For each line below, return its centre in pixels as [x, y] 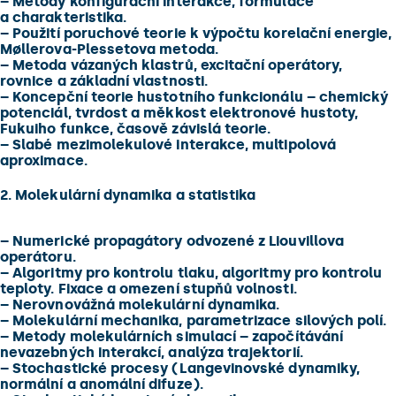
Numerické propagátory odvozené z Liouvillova [176, 241]
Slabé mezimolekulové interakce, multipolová [172, 145]
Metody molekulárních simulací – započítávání [176, 336]
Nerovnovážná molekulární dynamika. [145, 305]
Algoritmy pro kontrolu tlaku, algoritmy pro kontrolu [196, 273]
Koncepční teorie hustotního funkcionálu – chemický [199, 97]
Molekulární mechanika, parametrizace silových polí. [198, 320]
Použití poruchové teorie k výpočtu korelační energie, [201, 33]
